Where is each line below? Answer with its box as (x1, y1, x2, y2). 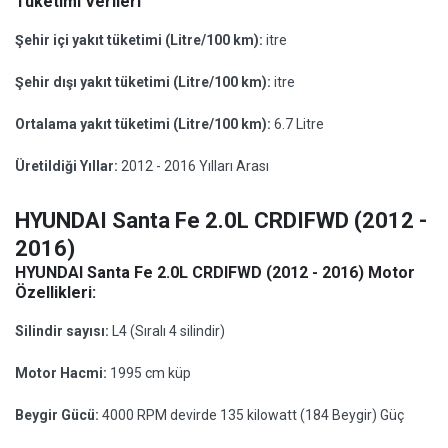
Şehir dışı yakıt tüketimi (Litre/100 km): (15, 74, 274, 90)
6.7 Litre (274, 116, 324, 132)
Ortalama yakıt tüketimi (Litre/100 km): (15, 116, 274, 132)
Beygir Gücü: (15, 407, 102, 423)
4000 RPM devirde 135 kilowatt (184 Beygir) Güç (102, 407, 404, 423)
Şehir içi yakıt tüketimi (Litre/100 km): (15, 32, 266, 48)
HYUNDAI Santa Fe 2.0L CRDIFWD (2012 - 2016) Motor (15, 263, 415, 282)
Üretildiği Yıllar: (15, 158, 121, 174)
